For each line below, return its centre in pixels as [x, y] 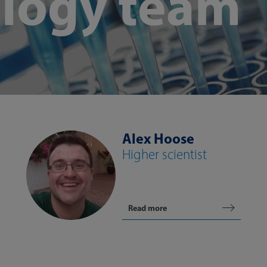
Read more [148, 208]
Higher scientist [164, 154]
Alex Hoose [158, 138]
